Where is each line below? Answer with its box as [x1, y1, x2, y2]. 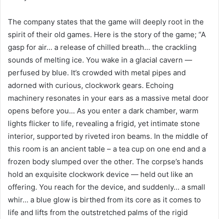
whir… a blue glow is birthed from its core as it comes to [8, 195, 201, 205]
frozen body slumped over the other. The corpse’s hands [8, 157, 203, 167]
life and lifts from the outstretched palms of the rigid [8, 208, 188, 218]
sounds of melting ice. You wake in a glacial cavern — [8, 55, 192, 65]
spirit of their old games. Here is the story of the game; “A [8, 30, 206, 40]
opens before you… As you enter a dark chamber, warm [8, 106, 198, 116]
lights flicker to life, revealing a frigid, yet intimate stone [8, 119, 200, 129]
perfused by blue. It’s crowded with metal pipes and [8, 68, 186, 78]
